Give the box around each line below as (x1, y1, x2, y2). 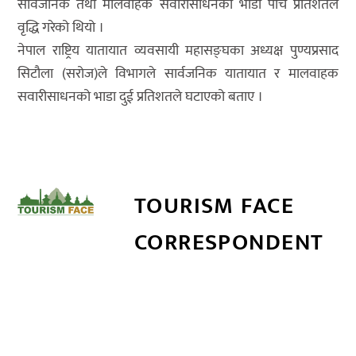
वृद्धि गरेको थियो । (17, 16, 105, 41)
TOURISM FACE (133, 187, 295, 226)
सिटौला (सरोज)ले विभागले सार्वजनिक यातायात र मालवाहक (17, 62, 339, 87)
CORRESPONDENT (133, 223, 324, 262)
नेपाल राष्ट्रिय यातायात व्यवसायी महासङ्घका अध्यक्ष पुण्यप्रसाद (17, 39, 339, 64)
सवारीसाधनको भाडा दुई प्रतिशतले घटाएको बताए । (17, 85, 264, 110)
